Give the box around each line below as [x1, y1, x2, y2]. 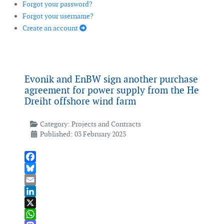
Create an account [22, 23, 79, 33]
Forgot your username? [22, 11, 93, 21]
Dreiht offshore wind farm [24, 95, 136, 108]
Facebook [24, 163, 54, 173]
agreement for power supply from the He [24, 84, 199, 97]
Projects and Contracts [71, 119, 141, 129]
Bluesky [24, 175, 48, 184]
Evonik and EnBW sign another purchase [24, 73, 198, 86]
